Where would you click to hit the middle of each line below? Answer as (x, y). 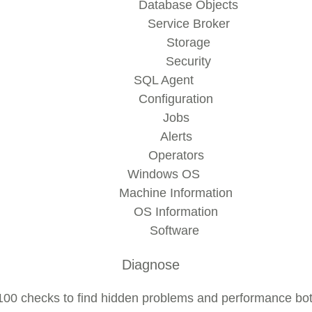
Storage (188, 42)
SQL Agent (163, 80)
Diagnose (151, 265)
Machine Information (176, 193)
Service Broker (188, 24)
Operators (176, 155)
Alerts (176, 136)
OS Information (176, 212)
